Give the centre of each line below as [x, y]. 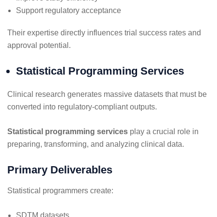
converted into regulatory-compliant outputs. [82, 107]
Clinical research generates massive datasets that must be [107, 94]
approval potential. [39, 45]
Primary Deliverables [60, 170]
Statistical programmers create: [60, 190]
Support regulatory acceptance [69, 10]
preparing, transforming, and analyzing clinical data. [96, 144]
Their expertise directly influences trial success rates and [104, 32]
